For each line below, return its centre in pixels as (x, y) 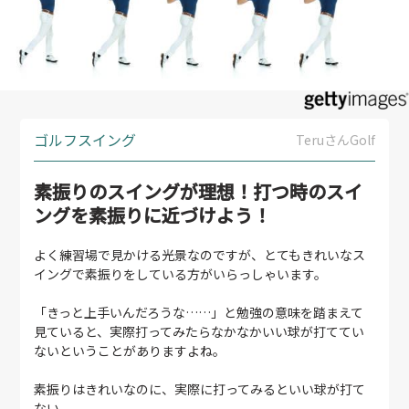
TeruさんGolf (335, 140)
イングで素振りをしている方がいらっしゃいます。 (181, 274)
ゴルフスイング (85, 140)
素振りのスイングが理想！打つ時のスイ (199, 192)
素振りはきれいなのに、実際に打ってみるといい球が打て (200, 389)
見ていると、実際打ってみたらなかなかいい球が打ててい (199, 332)
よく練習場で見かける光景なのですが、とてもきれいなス (200, 255)
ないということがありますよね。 (130, 351)
